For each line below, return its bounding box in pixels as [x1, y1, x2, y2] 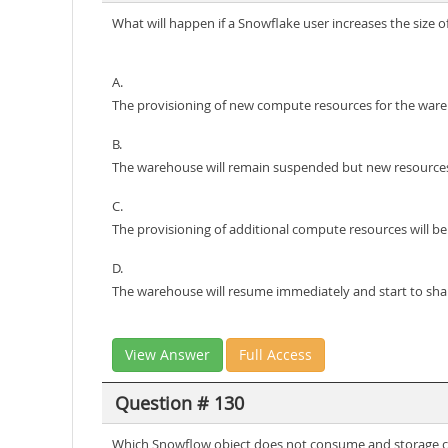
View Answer [125, 345, 210, 364]
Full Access [239, 345, 312, 364]
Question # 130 [114, 390, 244, 415]
